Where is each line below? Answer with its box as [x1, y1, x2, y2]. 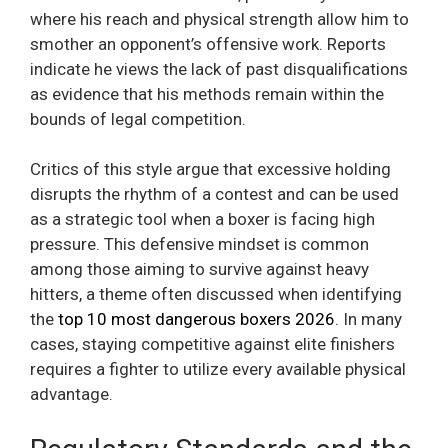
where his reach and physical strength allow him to [30, 8, 409, 29]
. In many [335, 309, 402, 330]
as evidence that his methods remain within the [30, 83, 384, 104]
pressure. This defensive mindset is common [30, 234, 369, 255]
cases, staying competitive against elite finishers [30, 334, 395, 355]
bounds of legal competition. [30, 108, 246, 129]
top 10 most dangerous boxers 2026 [58, 309, 335, 330]
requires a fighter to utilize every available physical [30, 359, 406, 380]
